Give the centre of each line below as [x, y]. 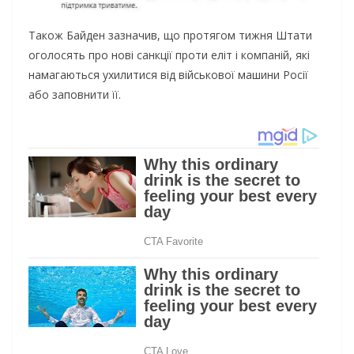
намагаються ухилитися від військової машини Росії [168, 75]
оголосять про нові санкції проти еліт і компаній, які [169, 55]
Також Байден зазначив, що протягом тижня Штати [170, 36]
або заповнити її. [75, 95]
